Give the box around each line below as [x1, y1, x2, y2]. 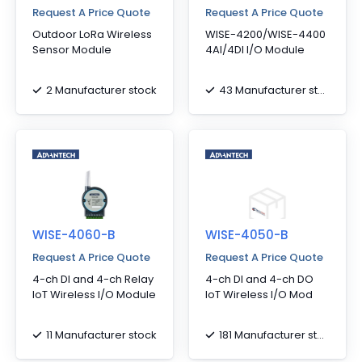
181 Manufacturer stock [219, 326, 317, 343]
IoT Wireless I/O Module [32, 287, 156, 302]
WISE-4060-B [32, 226, 115, 243]
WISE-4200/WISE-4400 [205, 27, 326, 42]
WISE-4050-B [205, 226, 288, 243]
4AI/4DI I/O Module [205, 42, 305, 57]
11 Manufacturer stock [46, 326, 157, 343]
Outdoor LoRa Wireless [32, 27, 152, 42]
